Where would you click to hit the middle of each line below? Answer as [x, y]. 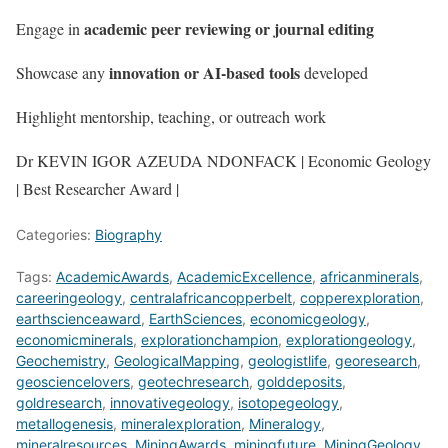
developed [334, 72]
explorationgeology [349, 339]
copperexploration [360, 297]
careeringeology [69, 297]
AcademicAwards [112, 276]
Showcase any [62, 72]
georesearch [376, 360]
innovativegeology [170, 402]
